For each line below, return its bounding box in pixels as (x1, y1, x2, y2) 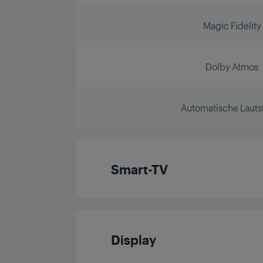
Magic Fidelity (203, 19, 261, 32)
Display (111, 230, 157, 248)
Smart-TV (111, 159, 168, 177)
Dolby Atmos (205, 60, 259, 73)
